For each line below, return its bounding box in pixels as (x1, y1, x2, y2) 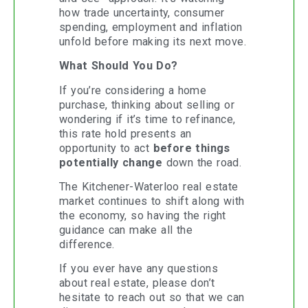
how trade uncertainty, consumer (59, 5, 225, 19)
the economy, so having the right (59, 209, 226, 223)
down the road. (162, 155, 242, 169)
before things (153, 141, 230, 155)
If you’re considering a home (59, 83, 207, 97)
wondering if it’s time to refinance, (59, 112, 236, 126)
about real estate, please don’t (59, 276, 215, 290)
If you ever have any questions (59, 262, 218, 276)
